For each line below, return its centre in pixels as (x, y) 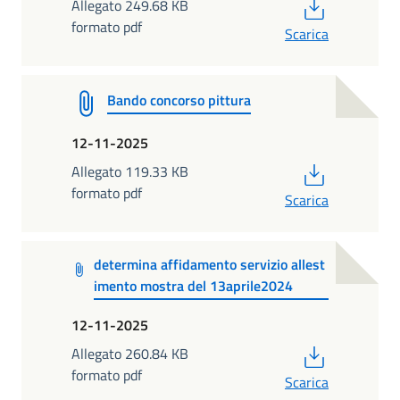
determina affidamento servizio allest (210, 265)
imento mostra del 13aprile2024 (194, 286)
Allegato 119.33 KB (130, 172)
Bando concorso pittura (179, 100)
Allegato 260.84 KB (130, 353)
